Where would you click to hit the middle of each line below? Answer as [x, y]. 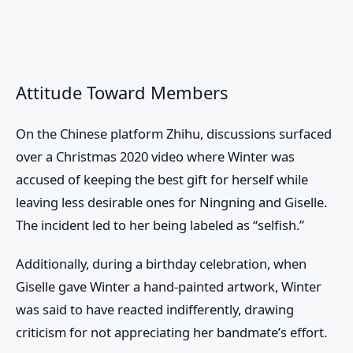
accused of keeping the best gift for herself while [162, 179]
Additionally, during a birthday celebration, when [161, 263]
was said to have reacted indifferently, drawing [155, 309]
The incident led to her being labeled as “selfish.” [160, 225]
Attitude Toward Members [122, 92]
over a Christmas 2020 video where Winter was [155, 156]
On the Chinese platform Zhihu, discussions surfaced [174, 133]
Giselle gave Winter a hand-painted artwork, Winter [169, 286]
